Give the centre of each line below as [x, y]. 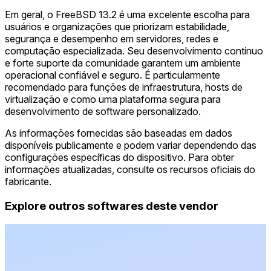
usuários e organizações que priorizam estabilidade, [117, 26]
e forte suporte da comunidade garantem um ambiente [123, 63]
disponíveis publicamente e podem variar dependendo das [131, 145]
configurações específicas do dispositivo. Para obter [119, 157]
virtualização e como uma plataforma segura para [113, 99]
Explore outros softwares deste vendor [112, 206]
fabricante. [28, 181]
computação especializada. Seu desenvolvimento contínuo [134, 51]
